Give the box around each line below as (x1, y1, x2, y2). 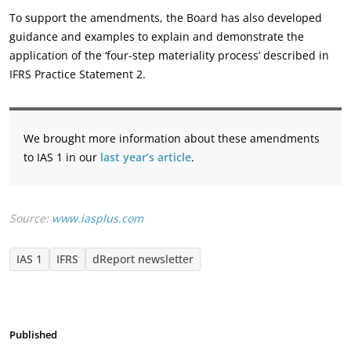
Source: (9, 211, 52, 226)
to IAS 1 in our (24, 150, 100, 165)
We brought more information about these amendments (24, 131, 320, 146)
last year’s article (100, 150, 191, 165)
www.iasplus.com (52, 211, 143, 226)
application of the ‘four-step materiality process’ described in (9, 48, 329, 63)
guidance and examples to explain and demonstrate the (9, 29, 304, 44)
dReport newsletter (92, 251, 194, 266)
